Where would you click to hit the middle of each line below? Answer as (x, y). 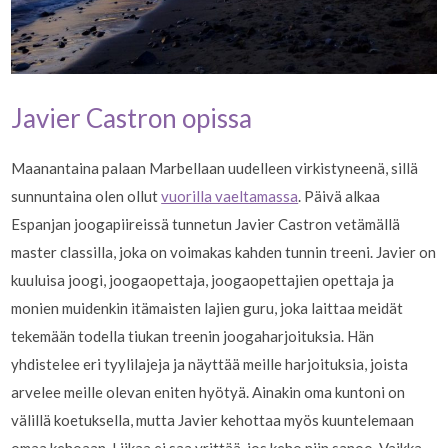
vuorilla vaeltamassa (230, 195)
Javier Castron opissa (132, 117)
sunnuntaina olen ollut (86, 195)
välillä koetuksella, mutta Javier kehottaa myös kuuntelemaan (213, 419)
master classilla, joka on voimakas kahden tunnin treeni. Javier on (224, 251)
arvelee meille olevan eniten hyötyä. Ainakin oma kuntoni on (208, 391)
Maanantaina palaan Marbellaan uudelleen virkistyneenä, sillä (215, 167)
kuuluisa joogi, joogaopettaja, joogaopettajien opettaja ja (203, 279)
